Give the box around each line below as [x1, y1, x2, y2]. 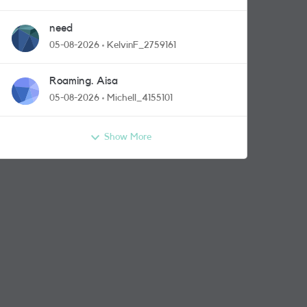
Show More [103, 132, 151, 142]
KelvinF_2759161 [107, 40, 176, 50]
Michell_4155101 [107, 93, 173, 103]
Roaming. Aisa [49, 75, 118, 86]
